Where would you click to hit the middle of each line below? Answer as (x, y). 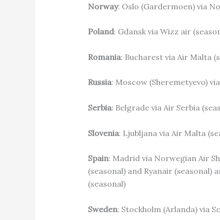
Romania (104, 57)
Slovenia (103, 133)
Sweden (102, 209)
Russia (99, 82)
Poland (101, 32)
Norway (103, 6)
